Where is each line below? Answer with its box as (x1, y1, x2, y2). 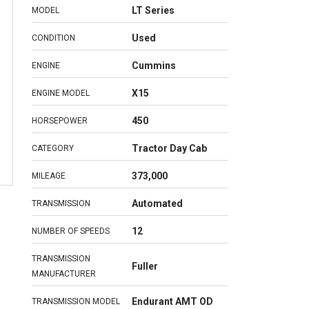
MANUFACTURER (32, 269, 96, 279)
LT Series (132, 5, 175, 16)
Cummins (132, 60, 176, 71)
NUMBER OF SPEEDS (32, 226, 110, 236)
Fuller (132, 261, 158, 272)
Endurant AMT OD (132, 296, 213, 307)
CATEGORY (32, 143, 74, 153)
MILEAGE (32, 171, 66, 181)
